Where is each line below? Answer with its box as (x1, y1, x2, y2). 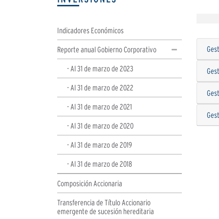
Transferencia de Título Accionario (57, 197, 151, 207)
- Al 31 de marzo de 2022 (67, 83, 133, 92)
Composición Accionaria (57, 178, 122, 188)
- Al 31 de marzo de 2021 (67, 102, 132, 111)
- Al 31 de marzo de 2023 (67, 64, 133, 73)
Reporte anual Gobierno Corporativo (57, 44, 156, 54)
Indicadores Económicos (57, 25, 124, 35)
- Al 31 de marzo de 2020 (67, 121, 133, 130)
